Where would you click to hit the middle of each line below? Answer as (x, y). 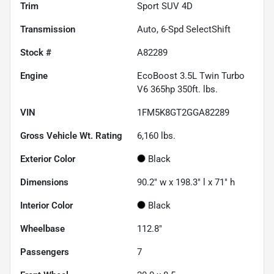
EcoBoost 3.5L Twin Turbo (191, 76)
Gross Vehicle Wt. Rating (71, 136)
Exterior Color (48, 159)
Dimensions (44, 183)
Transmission (48, 30)
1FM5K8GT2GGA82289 (183, 113)
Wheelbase (43, 229)
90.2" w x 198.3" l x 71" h (186, 183)
